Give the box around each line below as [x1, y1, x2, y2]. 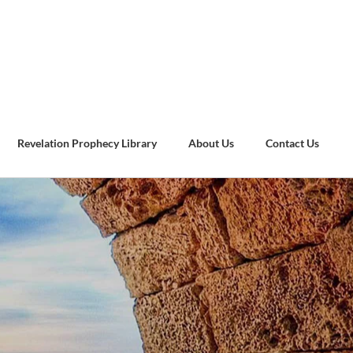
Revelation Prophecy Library [17, 136, 158, 150]
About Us [188, 136, 235, 150]
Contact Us [266, 136, 320, 150]
